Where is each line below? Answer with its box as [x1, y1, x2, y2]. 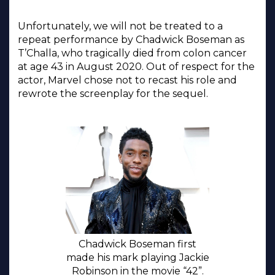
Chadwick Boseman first [79, 238, 196, 250]
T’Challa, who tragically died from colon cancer [18, 47, 247, 59]
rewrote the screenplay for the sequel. [18, 87, 208, 99]
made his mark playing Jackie [66, 251, 209, 263]
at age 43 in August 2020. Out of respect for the [18, 60, 255, 72]
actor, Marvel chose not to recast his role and [18, 74, 237, 86]
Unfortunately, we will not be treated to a [18, 20, 223, 32]
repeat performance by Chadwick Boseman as [18, 33, 244, 45]
